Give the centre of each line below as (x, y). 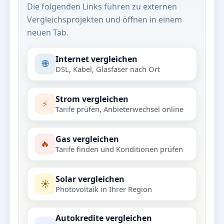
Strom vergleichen (92, 99)
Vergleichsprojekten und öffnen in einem (104, 19)
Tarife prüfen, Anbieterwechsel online (119, 109)
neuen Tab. (48, 32)
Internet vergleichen (96, 59)
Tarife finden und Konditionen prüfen (119, 149)
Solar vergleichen (90, 179)
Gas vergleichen (87, 139)
